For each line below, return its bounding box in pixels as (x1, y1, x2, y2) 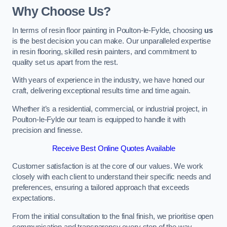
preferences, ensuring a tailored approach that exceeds (12, 183, 190, 192)
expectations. (12, 194, 56, 203)
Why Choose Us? (12, 5, 111, 19)
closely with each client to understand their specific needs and (12, 173, 211, 181)
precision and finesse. (12, 126, 83, 134)
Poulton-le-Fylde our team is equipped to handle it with (12, 115, 186, 124)
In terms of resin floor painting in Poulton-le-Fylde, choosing (12, 26, 204, 34)
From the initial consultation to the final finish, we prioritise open (12, 212, 213, 220)
